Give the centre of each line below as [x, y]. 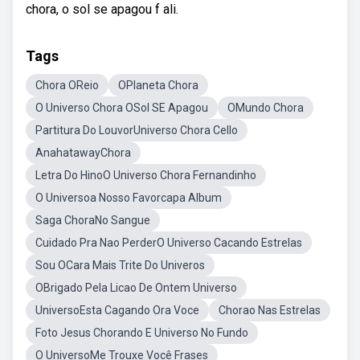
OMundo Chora [266, 108]
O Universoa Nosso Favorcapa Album [129, 198]
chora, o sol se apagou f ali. [102, 9]
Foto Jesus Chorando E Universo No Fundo [142, 333]
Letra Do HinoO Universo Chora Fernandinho [146, 175]
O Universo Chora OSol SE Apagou [122, 108]
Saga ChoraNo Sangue [93, 220]
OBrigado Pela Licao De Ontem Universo [136, 288]
